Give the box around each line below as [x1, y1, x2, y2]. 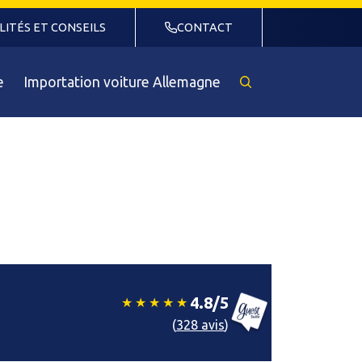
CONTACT [176, 21, 233, 34]
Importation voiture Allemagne [23, 74, 221, 90]
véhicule [238, 115, 293, 131]
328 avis [176, 318, 225, 332]
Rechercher [238, 81, 314, 97]
